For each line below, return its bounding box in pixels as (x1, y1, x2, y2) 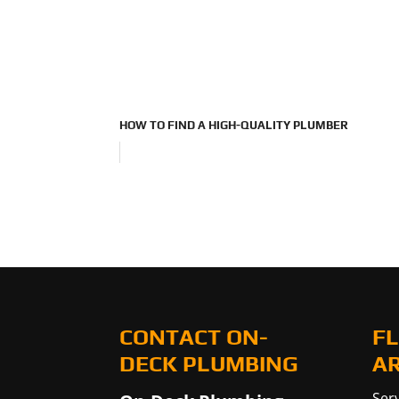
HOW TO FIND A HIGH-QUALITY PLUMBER (119, 118, 349, 132)
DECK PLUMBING (119, 351, 299, 377)
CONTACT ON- (119, 324, 269, 350)
